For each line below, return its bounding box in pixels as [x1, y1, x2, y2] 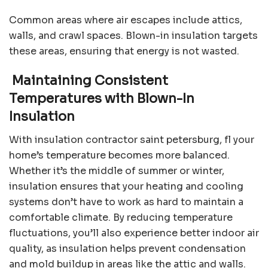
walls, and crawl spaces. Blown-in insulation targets [9, 29, 258, 42]
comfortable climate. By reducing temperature [9, 211, 233, 224]
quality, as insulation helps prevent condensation [9, 242, 246, 255]
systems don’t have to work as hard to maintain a [9, 196, 243, 209]
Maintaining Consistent [9, 72, 168, 89]
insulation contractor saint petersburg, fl [35, 133, 231, 147]
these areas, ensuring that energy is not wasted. [9, 44, 239, 57]
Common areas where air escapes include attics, [9, 13, 242, 26]
